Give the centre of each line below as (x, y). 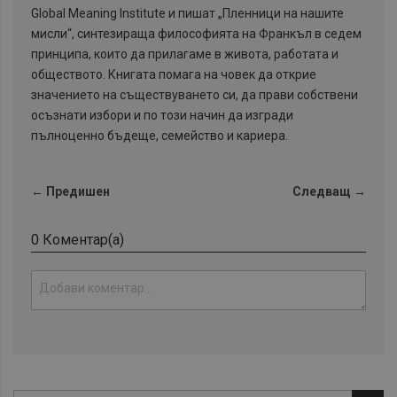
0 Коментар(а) (78, 240)
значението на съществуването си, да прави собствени (195, 95)
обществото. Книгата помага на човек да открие (174, 75)
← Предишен (70, 192)
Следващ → (329, 192)
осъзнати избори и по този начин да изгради (162, 116)
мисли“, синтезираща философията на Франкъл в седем (196, 34)
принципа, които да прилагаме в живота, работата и (185, 54)
